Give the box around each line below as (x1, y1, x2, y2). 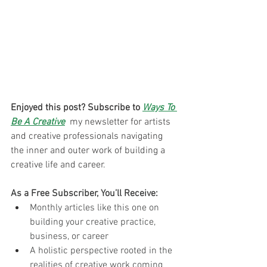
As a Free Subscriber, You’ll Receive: (11, 188, 158, 200)
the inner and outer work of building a (11, 145, 167, 157)
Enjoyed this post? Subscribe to (11, 102, 142, 114)
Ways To (142, 102, 177, 114)
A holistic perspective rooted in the (30, 245, 175, 257)
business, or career (30, 231, 108, 243)
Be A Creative (11, 116, 65, 128)
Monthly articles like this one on (30, 202, 162, 214)
